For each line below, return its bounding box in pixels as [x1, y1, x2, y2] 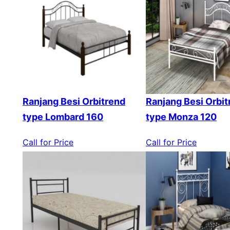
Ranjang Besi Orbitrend [23, 96, 125, 107]
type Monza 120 [146, 111, 217, 123]
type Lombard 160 [23, 111, 103, 123]
